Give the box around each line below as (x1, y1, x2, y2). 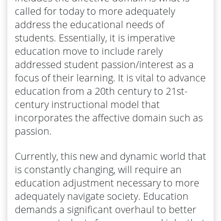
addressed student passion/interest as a (15, 57, 194, 71)
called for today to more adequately (15, 4, 175, 18)
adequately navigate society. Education (15, 189, 188, 203)
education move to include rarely (15, 44, 163, 58)
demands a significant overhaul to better (15, 202, 196, 216)
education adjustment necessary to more (15, 176, 199, 189)
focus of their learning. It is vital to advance (15, 71, 206, 84)
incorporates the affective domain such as (15, 110, 203, 124)
